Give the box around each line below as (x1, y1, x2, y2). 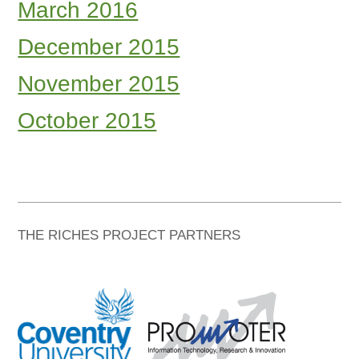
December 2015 (18, 34, 180, 59)
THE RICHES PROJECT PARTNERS (18, 227, 241, 244)
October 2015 (18, 107, 157, 133)
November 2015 (18, 71, 180, 96)
